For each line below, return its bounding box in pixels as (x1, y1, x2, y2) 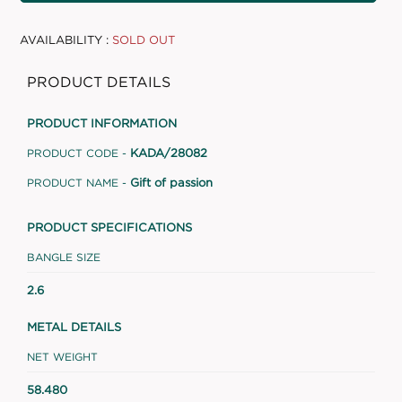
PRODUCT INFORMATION (27, 116, 177, 129)
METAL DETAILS (27, 319, 121, 333)
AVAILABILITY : (20, 32, 109, 46)
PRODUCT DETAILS (27, 73, 170, 90)
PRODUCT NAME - (27, 176, 127, 188)
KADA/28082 (130, 146, 207, 160)
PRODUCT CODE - (27, 146, 127, 159)
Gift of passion (130, 176, 213, 189)
